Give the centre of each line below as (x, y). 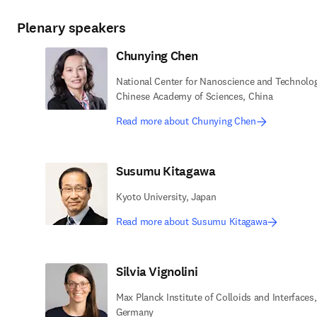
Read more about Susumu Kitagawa (192, 221)
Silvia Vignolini (157, 272)
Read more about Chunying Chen (186, 121)
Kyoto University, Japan (166, 197)
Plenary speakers (71, 28)
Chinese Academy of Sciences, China (195, 96)
